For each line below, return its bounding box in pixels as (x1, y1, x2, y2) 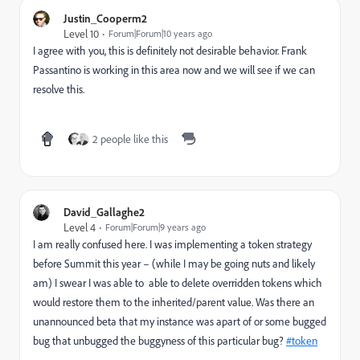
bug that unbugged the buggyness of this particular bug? (33, 333, 286, 347)
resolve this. (33, 82, 84, 96)
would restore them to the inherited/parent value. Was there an (33, 295, 314, 309)
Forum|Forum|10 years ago (108, 27, 212, 39)
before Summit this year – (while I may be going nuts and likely (33, 256, 315, 270)
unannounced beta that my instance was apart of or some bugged (33, 314, 326, 328)
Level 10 (63, 27, 99, 40)
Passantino (33, 63, 81, 76)
